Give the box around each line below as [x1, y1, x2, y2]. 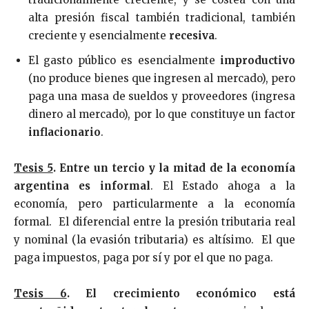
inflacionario [28, 125, 101, 139]
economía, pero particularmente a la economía [14, 197, 295, 210]
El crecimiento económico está [86, 286, 296, 300]
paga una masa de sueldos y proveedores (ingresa [28, 89, 295, 103]
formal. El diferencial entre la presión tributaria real [14, 215, 295, 228]
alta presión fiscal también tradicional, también [28, 10, 295, 24]
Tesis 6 [14, 286, 67, 300]
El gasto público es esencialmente [28, 53, 220, 67]
